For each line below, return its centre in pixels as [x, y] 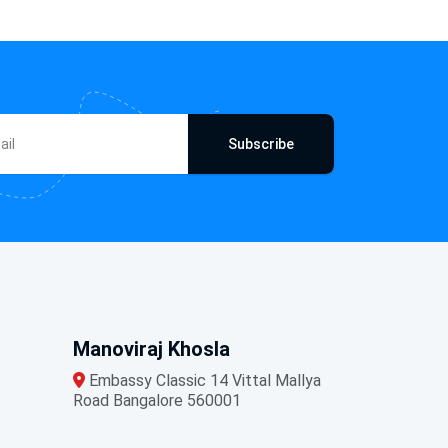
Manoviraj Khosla [151, 348]
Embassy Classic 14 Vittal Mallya [203, 380]
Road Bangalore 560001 [157, 400]
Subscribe [261, 143]
